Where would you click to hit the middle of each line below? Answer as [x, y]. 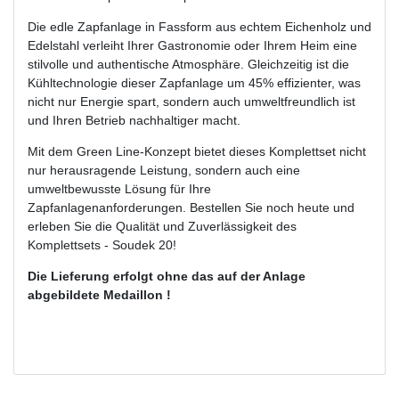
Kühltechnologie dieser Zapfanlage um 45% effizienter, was [194, 83]
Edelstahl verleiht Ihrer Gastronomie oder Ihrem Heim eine [192, 46]
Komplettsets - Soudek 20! [102, 245]
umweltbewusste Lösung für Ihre [119, 189]
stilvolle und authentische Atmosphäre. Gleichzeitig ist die [188, 65]
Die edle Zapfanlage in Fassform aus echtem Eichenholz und [199, 27]
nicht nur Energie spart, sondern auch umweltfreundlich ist [191, 102]
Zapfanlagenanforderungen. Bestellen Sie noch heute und [191, 208]
